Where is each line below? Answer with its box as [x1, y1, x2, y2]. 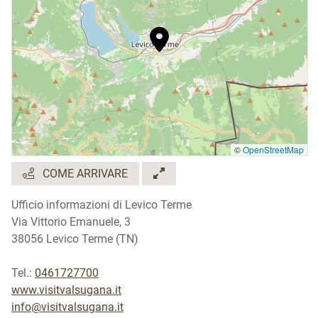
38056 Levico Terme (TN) [11, 232, 138, 246]
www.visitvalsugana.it [11, 283, 121, 297]
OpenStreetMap [243, 143, 304, 155]
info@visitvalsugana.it [11, 300, 124, 314]
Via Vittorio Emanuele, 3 [11, 215, 131, 229]
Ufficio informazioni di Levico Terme [11, 198, 192, 212]
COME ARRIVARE [40, 167, 128, 180]
